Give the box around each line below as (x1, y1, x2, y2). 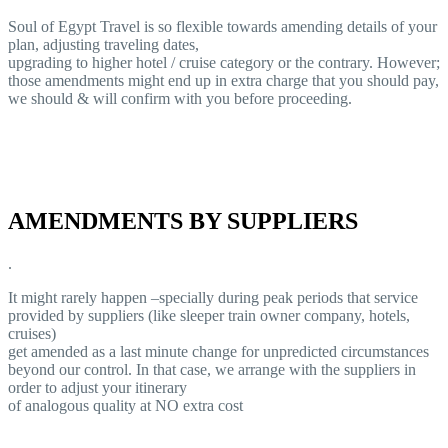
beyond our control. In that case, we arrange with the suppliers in (8, 361, 416, 378)
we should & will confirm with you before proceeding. (8, 90, 352, 108)
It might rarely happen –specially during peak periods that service (8, 289, 418, 306)
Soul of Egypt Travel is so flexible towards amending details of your (8, 18, 437, 36)
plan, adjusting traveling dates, (8, 36, 199, 54)
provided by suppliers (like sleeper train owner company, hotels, (8, 307, 410, 324)
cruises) (8, 325, 56, 342)
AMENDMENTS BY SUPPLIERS (8, 208, 358, 235)
